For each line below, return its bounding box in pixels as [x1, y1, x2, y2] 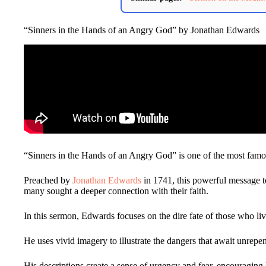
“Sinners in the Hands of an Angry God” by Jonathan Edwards [24, 24, 259, 35]
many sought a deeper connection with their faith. [24, 185, 208, 196]
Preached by [24, 175, 72, 185]
